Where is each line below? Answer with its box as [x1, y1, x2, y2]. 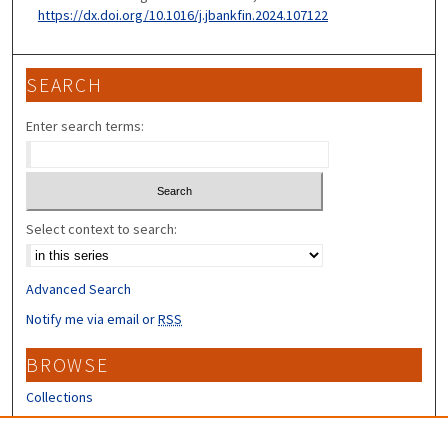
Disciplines [26, 413, 91, 432]
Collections [26, 387, 94, 406]
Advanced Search [26, 279, 132, 298]
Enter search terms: [26, 117, 145, 136]
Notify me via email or [26, 309, 159, 328]
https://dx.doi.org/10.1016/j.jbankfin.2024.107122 [37, 5, 328, 24]
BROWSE [26, 352, 109, 377]
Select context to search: [26, 219, 178, 238]
